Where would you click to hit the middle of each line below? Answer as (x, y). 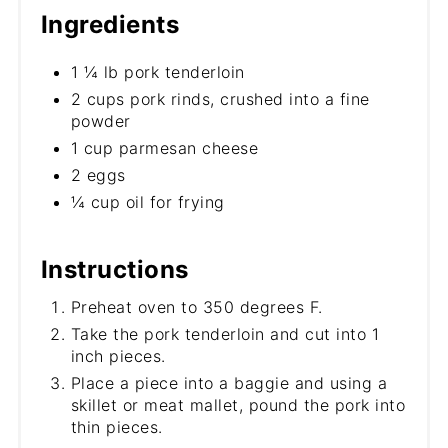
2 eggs (98, 175)
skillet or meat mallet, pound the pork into (238, 405)
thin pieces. (116, 427)
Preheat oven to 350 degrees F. (196, 307)
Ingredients (110, 25)
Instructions (114, 270)
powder (100, 121)
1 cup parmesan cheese (164, 148)
